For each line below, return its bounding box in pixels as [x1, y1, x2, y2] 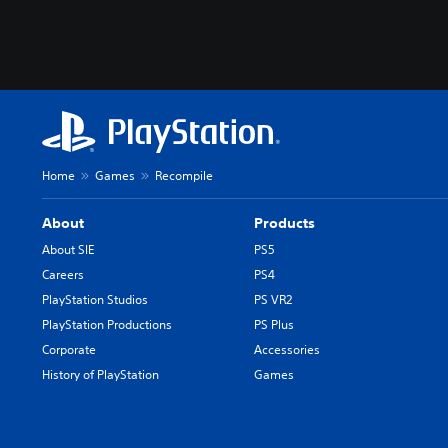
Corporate [42, 340, 96, 358]
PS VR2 [254, 290, 293, 308]
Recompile [155, 166, 213, 184]
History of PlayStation [42, 365, 159, 383]
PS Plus [254, 315, 295, 333]
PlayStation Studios [42, 290, 148, 308]
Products [254, 213, 316, 232]
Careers [42, 265, 84, 283]
